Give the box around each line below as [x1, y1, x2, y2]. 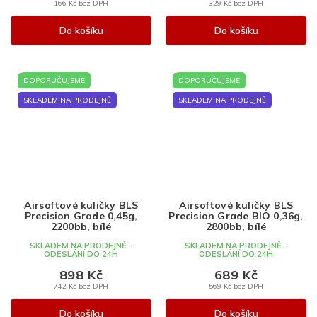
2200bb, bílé [50, 220, 112, 234]
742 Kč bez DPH [54, 282, 108, 291]
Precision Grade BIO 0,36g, [168, 209, 304, 223]
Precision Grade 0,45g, [24, 209, 138, 223]
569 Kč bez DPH [209, 282, 263, 291]
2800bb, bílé [205, 220, 267, 234]
